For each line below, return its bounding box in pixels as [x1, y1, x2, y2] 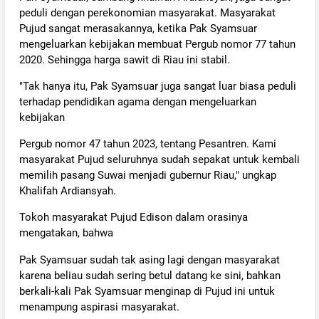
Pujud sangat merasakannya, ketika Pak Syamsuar [19, 21, 257, 35]
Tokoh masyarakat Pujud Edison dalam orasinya [19, 211, 248, 224]
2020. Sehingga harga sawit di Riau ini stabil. [19, 53, 230, 66]
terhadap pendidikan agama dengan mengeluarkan [19, 95, 256, 108]
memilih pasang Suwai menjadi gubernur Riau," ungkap [19, 169, 276, 182]
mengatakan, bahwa [19, 226, 113, 240]
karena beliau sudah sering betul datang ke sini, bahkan [19, 268, 281, 282]
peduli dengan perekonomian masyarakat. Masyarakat [19, 6, 276, 19]
